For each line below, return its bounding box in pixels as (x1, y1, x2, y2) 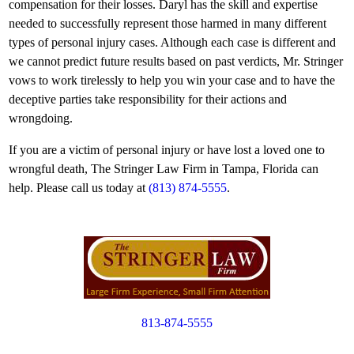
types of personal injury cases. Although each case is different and (9, 36, 336, 49)
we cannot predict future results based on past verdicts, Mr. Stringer (9, 55, 343, 68)
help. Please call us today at (9, 181, 149, 194)
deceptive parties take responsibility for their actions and (9, 92, 287, 106)
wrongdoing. (9, 111, 73, 125)
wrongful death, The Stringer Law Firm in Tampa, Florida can (9, 162, 318, 175)
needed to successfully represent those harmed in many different (9, 17, 326, 30)
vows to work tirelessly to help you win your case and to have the (9, 73, 335, 87)
